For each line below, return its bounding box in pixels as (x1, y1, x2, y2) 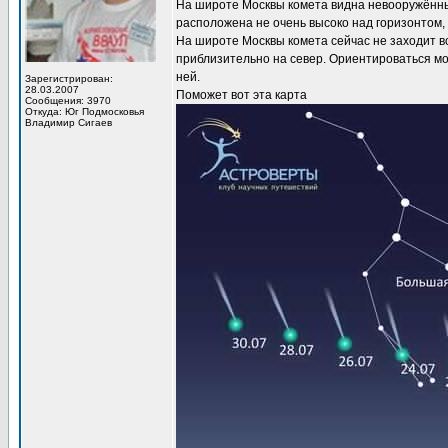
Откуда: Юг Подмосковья (25, 106, 144, 117)
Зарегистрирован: (25, 73, 113, 84)
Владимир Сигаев (25, 117, 112, 128)
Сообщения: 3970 (25, 95, 111, 106)
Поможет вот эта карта (176, 88, 307, 102)
